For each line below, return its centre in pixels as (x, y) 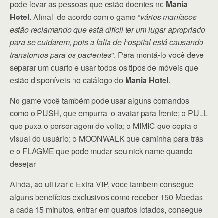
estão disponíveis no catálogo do (67, 80)
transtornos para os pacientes (61, 55)
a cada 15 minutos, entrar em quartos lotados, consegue (106, 210)
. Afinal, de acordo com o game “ (85, 17)
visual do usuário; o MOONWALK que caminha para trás (107, 139)
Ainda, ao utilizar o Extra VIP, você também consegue (102, 184)
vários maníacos (168, 17)
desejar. (23, 164)
